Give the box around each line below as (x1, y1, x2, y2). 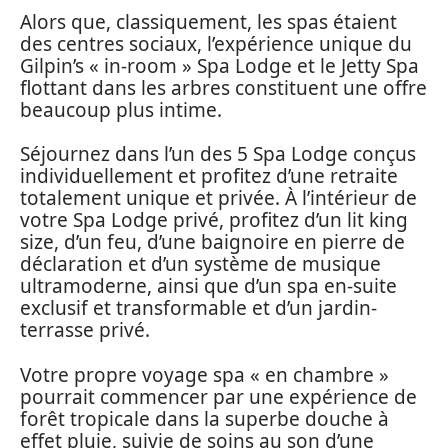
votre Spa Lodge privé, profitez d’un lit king (20, 207, 408, 234)
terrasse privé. (20, 317, 150, 344)
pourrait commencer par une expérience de (20, 383, 417, 410)
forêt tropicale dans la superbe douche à (20, 405, 389, 432)
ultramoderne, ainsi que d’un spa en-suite (20, 273, 397, 300)
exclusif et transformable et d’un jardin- (20, 295, 377, 322)
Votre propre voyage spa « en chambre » (20, 361, 389, 388)
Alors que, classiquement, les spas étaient (20, 8, 397, 35)
